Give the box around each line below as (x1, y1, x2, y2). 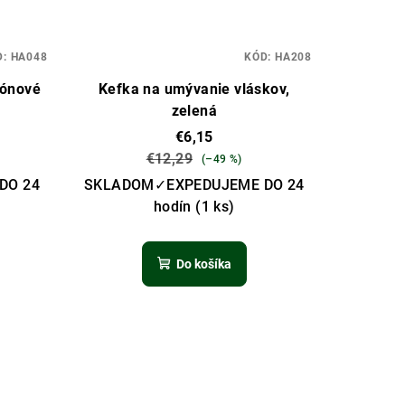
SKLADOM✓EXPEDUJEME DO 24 (83, 176, 305, 194)
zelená (171, 102, 217, 120)
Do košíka (175, 257, 231, 272)
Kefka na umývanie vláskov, (99, 80, 290, 99)
